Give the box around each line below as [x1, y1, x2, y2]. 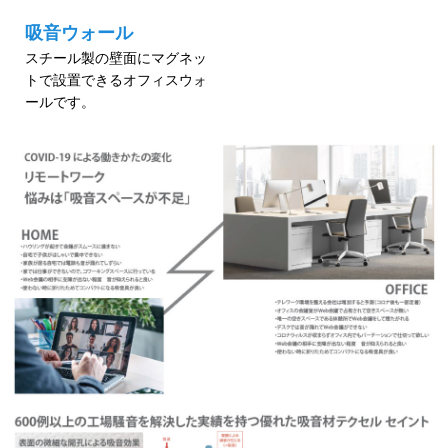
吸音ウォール [25, 22, 133, 44]
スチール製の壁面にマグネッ [25, 49, 207, 67]
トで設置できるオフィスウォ [25, 71, 207, 89]
